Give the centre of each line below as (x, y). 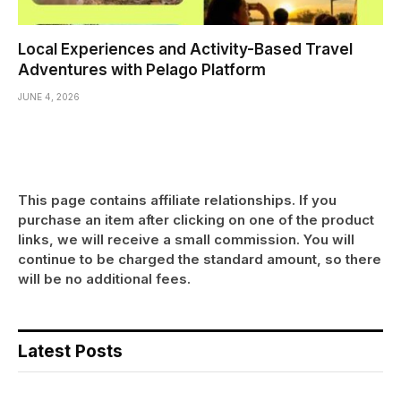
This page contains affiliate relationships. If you (177, 200)
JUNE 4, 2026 (49, 97)
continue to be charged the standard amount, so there (200, 260)
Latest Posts (70, 352)
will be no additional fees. (104, 279)
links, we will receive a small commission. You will (186, 240)
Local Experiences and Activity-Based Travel (185, 50)
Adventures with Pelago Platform (142, 70)
